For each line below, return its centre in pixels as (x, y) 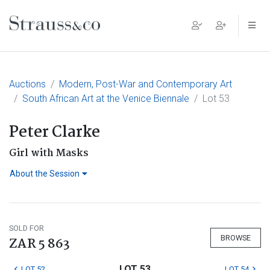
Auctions (27, 84)
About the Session (45, 174)
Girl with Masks (49, 153)
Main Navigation (75, 35)
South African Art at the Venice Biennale (106, 99)
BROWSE (236, 237)
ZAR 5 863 (39, 244)
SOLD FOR (27, 228)
